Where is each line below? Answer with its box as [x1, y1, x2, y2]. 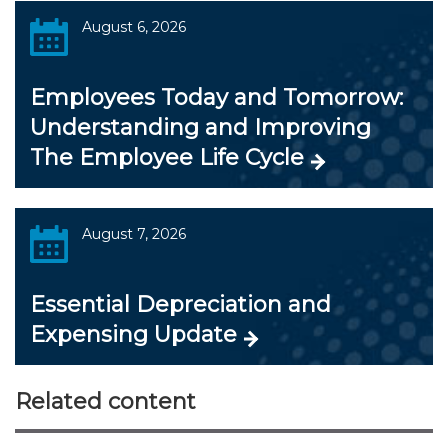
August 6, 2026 [81, 17, 186, 36]
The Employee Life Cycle [30, 143, 304, 171]
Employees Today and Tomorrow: [30, 83, 403, 111]
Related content [15, 387, 196, 415]
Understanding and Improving [30, 113, 371, 141]
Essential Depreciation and [30, 290, 331, 318]
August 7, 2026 [81, 224, 186, 243]
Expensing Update [30, 320, 237, 348]
